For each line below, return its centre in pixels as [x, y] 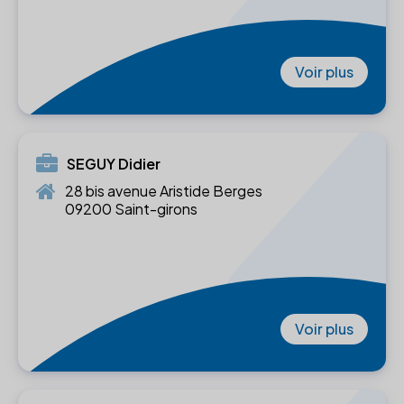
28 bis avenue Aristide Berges [164, 191]
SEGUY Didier [114, 164]
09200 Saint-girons [131, 209]
